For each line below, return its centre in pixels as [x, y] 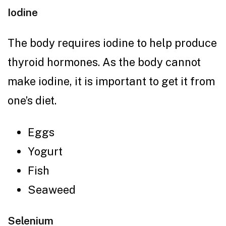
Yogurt [45, 151]
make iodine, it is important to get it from [111, 81]
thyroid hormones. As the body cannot [104, 62]
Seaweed [52, 189]
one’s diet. [33, 100]
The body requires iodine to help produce [112, 43]
